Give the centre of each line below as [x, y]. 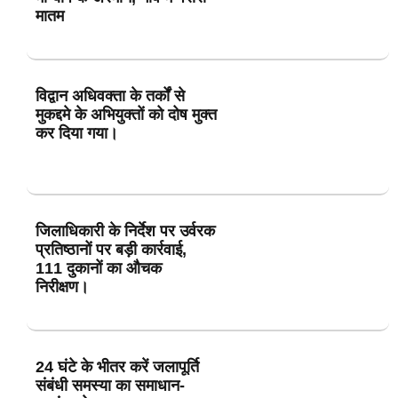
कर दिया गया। [77, 133]
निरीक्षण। [62, 287]
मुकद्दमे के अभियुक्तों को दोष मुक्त [126, 114]
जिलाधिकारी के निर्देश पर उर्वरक [125, 231]
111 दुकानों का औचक [99, 269]
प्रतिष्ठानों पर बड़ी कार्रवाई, [111, 250]
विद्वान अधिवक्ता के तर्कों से [110, 96]
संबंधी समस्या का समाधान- [110, 385]
